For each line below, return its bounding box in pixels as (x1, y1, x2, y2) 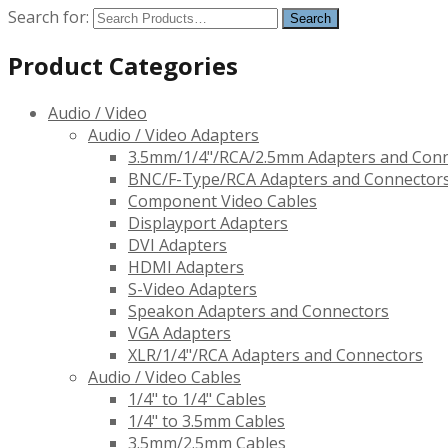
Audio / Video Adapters (88, 124, 259, 147)
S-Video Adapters (128, 278, 257, 301)
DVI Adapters (128, 234, 227, 257)
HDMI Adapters (128, 256, 244, 279)
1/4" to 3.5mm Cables (128, 410, 285, 433)
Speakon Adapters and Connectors (128, 300, 389, 323)
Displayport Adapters (128, 212, 288, 235)
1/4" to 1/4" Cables (128, 388, 266, 411)
